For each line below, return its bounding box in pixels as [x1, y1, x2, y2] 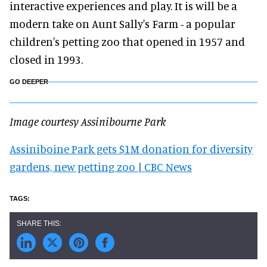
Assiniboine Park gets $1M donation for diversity [10, 141, 253, 156]
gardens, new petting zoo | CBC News [10, 159, 192, 173]
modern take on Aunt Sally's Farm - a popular [10, 16, 235, 30]
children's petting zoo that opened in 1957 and [10, 34, 245, 48]
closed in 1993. [10, 52, 83, 66]
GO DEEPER [10, 77, 48, 85]
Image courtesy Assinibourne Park [10, 114, 166, 128]
